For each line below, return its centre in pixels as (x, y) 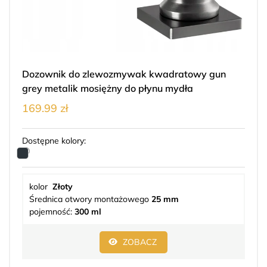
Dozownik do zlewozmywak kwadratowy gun (124, 74)
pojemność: (52, 212)
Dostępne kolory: (54, 141)
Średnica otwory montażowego (90, 199)
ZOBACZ (140, 242)
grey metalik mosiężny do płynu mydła (108, 89)
